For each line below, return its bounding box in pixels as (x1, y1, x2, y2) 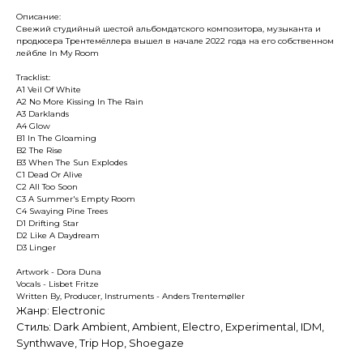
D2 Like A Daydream (16, 229, 100, 241)
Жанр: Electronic (16, 303, 105, 317)
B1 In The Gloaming (16, 132, 96, 143)
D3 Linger (16, 241, 56, 253)
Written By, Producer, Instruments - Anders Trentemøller (16, 290, 245, 301)
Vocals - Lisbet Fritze (16, 278, 99, 289)
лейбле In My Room (16, 47, 99, 58)
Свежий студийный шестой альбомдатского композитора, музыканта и (16, 23, 321, 34)
